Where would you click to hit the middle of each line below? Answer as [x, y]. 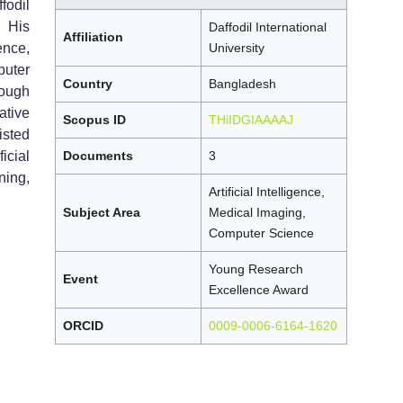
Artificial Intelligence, [267, 192]
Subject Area [102, 213]
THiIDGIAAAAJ [251, 120]
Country [88, 84]
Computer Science [261, 233]
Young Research [256, 269]
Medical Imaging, [257, 213]
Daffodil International [268, 27]
